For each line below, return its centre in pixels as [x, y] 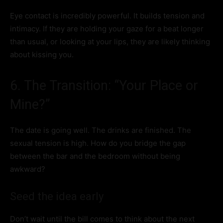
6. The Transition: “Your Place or [104, 86]
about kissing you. [42, 55]
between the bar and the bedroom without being [95, 156]
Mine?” [30, 105]
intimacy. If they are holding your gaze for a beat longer [107, 29]
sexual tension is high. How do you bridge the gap [98, 143]
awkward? [28, 169]
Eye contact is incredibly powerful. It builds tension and [107, 16]
